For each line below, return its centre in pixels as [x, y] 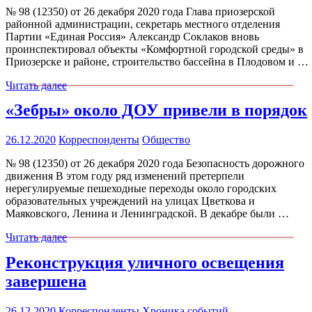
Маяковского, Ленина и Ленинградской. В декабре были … [147, 214]
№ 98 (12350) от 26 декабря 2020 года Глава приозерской [140, 11]
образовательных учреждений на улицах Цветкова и [130, 201]
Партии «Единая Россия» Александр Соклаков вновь [132, 36]
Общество [166, 140]
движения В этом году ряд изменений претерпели [125, 176]
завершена [46, 282]
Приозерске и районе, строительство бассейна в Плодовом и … [157, 61]
